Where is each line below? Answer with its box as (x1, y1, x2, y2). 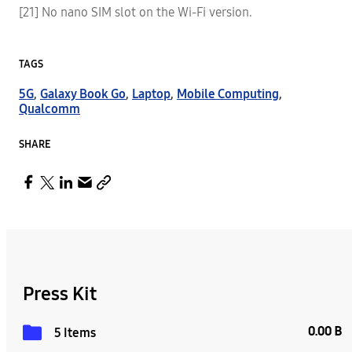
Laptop (132, 86, 170, 101)
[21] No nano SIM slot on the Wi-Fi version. (19, 5, 252, 20)
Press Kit (23, 283, 97, 305)
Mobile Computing (177, 86, 279, 101)
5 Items (54, 325, 96, 340)
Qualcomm (19, 101, 80, 116)
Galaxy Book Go (40, 86, 126, 101)
